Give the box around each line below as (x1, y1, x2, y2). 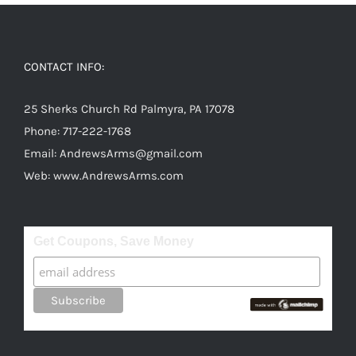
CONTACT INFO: (24, 59, 104, 74)
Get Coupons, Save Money (33, 234, 194, 248)
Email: (24, 145, 60, 161)
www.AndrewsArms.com (53, 168, 184, 183)
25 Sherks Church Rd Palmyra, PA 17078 (24, 101, 234, 116)
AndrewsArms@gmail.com (60, 145, 203, 161)
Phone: (24, 123, 63, 138)
